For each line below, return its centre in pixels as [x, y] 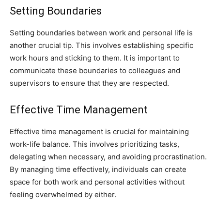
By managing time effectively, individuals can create [98, 170]
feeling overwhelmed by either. [63, 195]
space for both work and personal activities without [97, 182]
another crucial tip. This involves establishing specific [101, 46]
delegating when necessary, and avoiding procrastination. [108, 157]
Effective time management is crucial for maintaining [99, 132]
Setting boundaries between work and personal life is [101, 33]
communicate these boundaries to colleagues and [95, 71]
